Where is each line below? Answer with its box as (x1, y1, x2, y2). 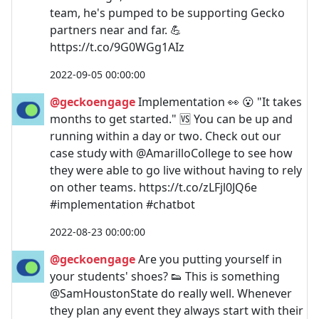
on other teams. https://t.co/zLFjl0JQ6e (50, 179, 257, 195)
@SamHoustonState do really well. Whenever (50, 285, 292, 301)
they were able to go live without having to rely (50, 162, 302, 178)
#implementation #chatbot (50, 196, 195, 212)
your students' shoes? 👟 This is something (50, 268, 280, 284)
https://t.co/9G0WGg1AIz (50, 38, 184, 55)
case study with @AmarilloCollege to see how (50, 145, 293, 161)
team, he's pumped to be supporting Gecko (50, 4, 285, 21)
